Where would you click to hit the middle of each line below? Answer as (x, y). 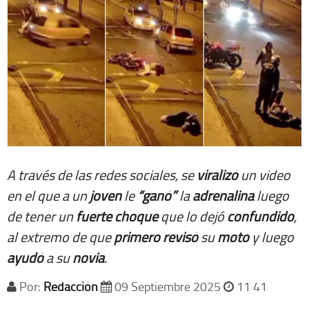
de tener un (41, 216)
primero (137, 236)
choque (136, 216)
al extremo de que (60, 236)
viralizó (217, 174)
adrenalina (223, 195)
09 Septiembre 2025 (168, 286)
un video (264, 174)
